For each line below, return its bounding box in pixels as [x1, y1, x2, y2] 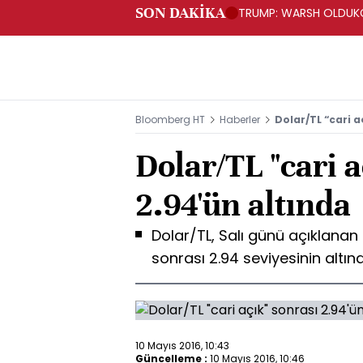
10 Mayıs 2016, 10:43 [135, 338, 229, 352]
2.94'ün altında [135, 184, 351, 225]
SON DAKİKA [135, 3, 225, 22]
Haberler [220, 113, 260, 126]
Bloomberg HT [135, 113, 205, 126]
